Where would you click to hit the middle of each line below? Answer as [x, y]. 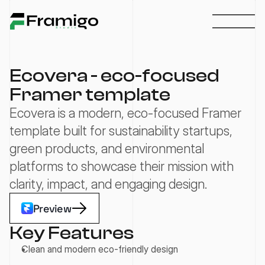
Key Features [72, 233]
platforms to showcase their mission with [122, 166]
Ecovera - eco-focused [114, 76]
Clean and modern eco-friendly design [100, 249]
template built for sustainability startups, [121, 131]
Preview [52, 208]
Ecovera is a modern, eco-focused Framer [125, 113]
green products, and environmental [107, 148]
